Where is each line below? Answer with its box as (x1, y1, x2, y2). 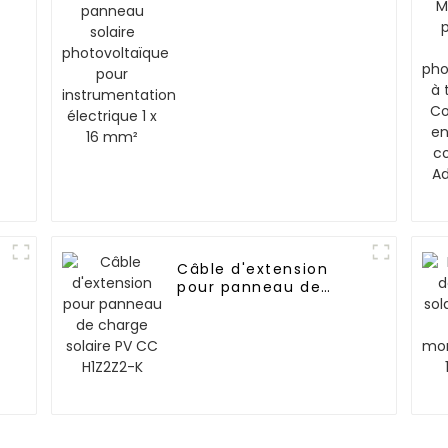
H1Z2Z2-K (177, 313, 251, 334)
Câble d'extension (177, 259, 329, 280)
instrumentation (177, 17, 315, 38)
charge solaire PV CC (177, 295, 354, 316)
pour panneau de (177, 277, 322, 298)
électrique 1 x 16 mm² (177, 35, 356, 56)
